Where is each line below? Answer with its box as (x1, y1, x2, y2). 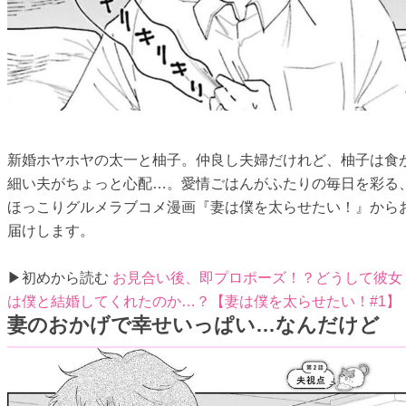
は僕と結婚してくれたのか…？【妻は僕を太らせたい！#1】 (7, 294, 401, 309)
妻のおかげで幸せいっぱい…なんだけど (7, 314, 380, 336)
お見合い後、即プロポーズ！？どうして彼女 (112, 270, 402, 285)
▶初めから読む (7, 270, 112, 285)
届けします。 (7, 223, 94, 238)
